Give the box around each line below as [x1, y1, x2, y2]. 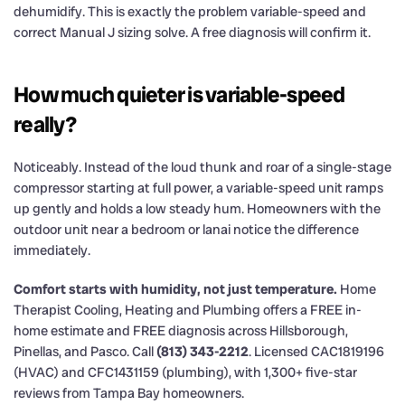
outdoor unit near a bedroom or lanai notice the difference [14, 220, 359, 239]
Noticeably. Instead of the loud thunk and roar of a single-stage [14, 157, 391, 176]
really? [14, 109, 76, 138]
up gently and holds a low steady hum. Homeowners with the [14, 199, 381, 218]
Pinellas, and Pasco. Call [14, 342, 156, 361]
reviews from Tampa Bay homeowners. [14, 383, 244, 402]
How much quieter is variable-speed [14, 80, 345, 108]
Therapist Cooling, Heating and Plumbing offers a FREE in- [14, 300, 362, 319]
